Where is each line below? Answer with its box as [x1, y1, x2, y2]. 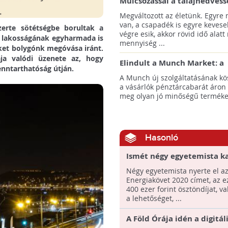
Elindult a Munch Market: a [119, 58, 224, 68]
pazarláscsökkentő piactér [119, 68, 221, 78]
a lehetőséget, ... [126, 193, 182, 203]
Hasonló [145, 132, 178, 143]
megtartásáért [119, 6, 176, 16]
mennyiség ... [119, 38, 165, 48]
